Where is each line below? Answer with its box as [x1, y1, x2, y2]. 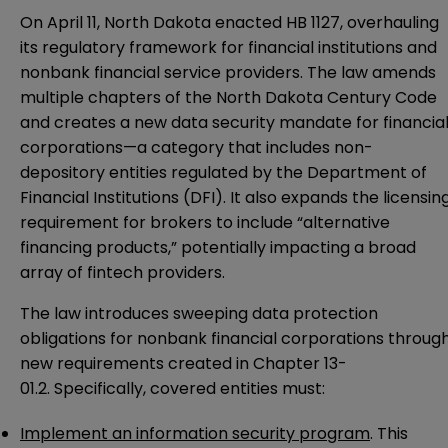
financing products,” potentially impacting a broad [20, 236, 416, 260]
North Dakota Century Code [216, 86, 437, 110]
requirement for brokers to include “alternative [20, 211, 390, 235]
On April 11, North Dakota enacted [20, 11, 286, 35]
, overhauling [340, 11, 439, 35]
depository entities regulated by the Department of [20, 161, 427, 185]
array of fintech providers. [20, 261, 225, 285]
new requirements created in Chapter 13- [20, 352, 347, 376]
